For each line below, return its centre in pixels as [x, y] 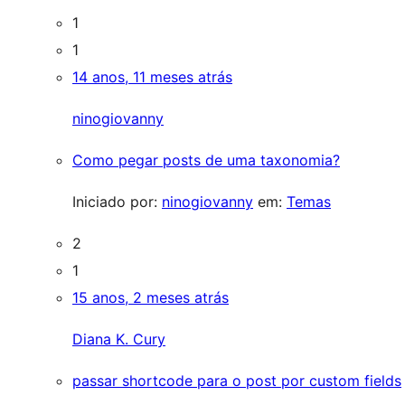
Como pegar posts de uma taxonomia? [206, 160]
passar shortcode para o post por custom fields [237, 381]
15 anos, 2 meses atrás [151, 297]
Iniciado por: [117, 202]
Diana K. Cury [119, 339]
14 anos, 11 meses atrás [152, 77]
